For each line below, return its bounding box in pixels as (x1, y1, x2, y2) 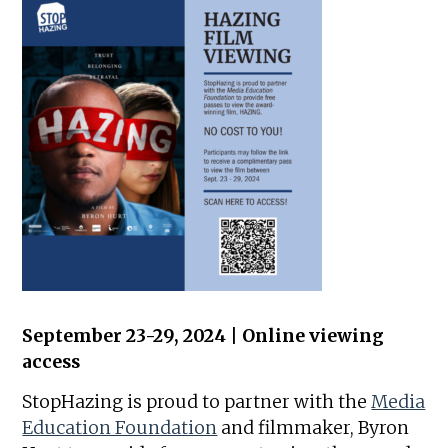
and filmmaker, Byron (217, 416, 410, 439)
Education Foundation (22, 416, 218, 439)
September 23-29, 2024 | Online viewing (22, 324, 385, 347)
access (22, 350, 81, 373)
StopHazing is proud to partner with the (22, 390, 372, 413)
